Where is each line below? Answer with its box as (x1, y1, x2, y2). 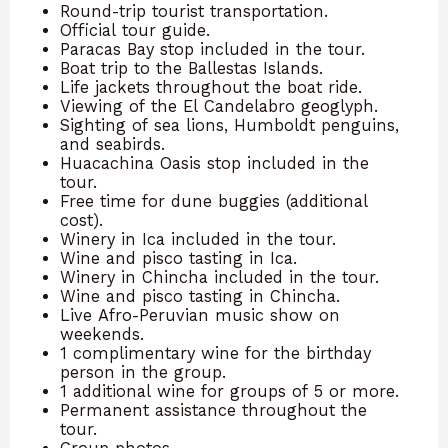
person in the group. (60, 362, 226, 382)
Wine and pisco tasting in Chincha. (60, 286, 340, 306)
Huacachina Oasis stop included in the (60, 153, 369, 173)
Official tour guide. (60, 20, 210, 40)
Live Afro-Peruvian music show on (60, 305, 340, 325)
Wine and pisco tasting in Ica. (60, 248, 297, 268)
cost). (60, 210, 103, 230)
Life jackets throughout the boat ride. (60, 77, 362, 97)
